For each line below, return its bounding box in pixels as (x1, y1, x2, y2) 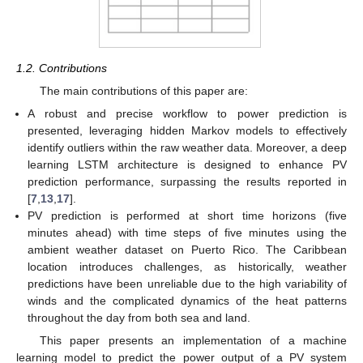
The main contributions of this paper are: (39, 83, 248, 97)
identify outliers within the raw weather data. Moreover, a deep (28, 141, 347, 155)
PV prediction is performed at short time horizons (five (28, 209, 347, 223)
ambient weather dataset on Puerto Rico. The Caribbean (28, 243, 347, 257)
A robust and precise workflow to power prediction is (28, 107, 347, 121)
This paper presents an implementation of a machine (39, 334, 347, 348)
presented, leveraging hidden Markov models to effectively (28, 124, 347, 138)
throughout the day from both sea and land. (28, 311, 251, 325)
